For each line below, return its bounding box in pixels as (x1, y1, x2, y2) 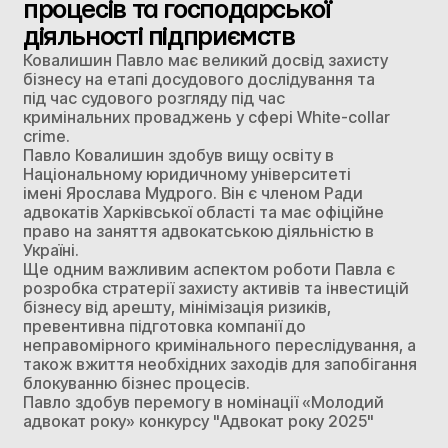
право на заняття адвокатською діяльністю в (22, 220, 374, 241)
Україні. (22, 239, 79, 260)
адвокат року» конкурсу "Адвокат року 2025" (22, 410, 374, 431)
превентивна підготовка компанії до (22, 315, 306, 336)
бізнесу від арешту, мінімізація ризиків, (22, 296, 331, 317)
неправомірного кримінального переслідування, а (22, 334, 416, 355)
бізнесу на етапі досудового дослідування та (22, 68, 375, 89)
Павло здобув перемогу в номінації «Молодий (22, 391, 384, 412)
